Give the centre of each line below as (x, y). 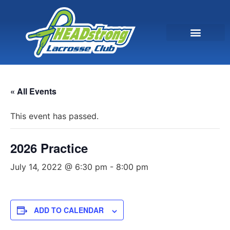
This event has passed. (54, 116)
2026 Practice (49, 148)
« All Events (33, 91)
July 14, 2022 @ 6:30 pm (59, 167)
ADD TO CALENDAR (69, 210)
